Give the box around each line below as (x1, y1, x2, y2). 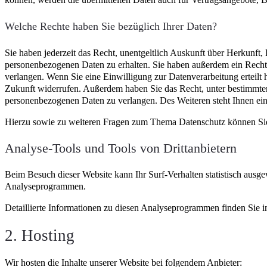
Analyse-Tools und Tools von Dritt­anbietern (5, 140, 237, 156)
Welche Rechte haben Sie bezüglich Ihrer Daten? (5, 20, 217, 33)
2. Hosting (5, 226, 74, 245)
